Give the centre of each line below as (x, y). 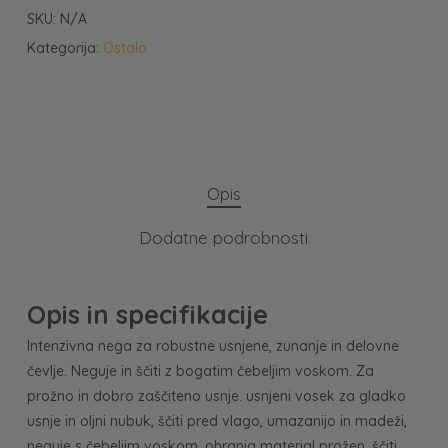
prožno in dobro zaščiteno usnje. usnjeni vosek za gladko (216, 396)
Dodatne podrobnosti (224, 237)
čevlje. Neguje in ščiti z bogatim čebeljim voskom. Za (200, 371)
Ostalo (124, 48)
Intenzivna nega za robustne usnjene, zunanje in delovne (212, 346)
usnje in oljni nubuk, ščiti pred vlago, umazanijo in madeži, (216, 421)
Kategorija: (64, 48)
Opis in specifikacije (147, 314)
